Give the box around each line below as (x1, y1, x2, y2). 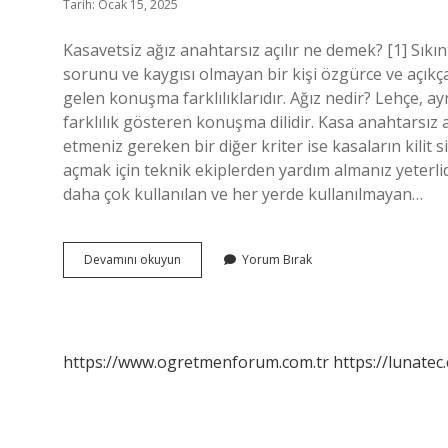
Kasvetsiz (180, 250, 232, 267)
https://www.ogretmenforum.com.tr (63, 351, 329, 373)
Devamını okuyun (84, 251, 181, 268)
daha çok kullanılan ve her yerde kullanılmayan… (63, 183, 423, 205)
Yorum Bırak (242, 251, 312, 268)
